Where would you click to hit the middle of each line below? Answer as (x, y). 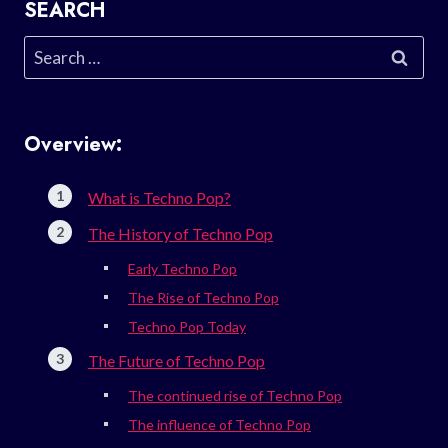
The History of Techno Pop (180, 233)
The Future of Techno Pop (176, 360)
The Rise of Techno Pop (203, 297)
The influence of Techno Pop (219, 424)
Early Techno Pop (182, 268)
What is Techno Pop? (159, 197)
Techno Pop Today (187, 326)
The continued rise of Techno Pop (235, 395)
